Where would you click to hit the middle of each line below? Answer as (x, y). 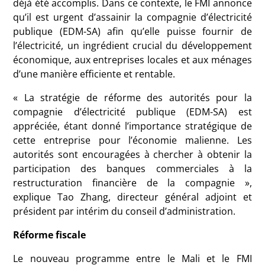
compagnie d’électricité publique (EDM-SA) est (132, 112)
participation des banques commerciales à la (132, 169)
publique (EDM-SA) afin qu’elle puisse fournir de (132, 31)
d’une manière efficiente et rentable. (94, 74)
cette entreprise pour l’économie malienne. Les (132, 140)
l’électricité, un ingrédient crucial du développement (132, 46)
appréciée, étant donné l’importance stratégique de (132, 126)
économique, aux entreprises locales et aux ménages (132, 60)
